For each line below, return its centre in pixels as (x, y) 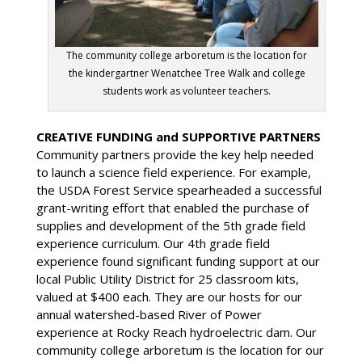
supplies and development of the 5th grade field (170, 225)
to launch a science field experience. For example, (173, 172)
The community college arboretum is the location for (187, 55)
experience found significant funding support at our (178, 261)
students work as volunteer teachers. (187, 90)
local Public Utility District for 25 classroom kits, (167, 278)
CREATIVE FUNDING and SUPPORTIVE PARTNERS (178, 136)
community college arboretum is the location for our (180, 349)
